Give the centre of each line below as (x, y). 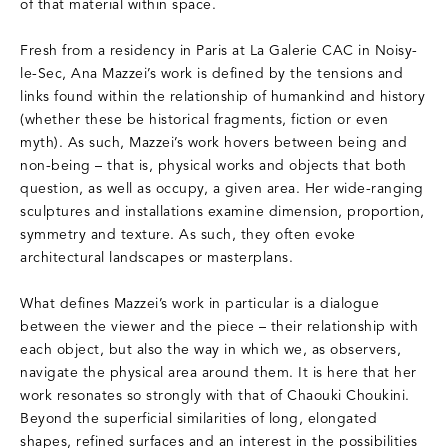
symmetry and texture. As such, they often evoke (188, 236)
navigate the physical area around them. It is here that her (218, 374)
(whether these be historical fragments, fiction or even (204, 121)
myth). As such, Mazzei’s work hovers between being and (213, 144)
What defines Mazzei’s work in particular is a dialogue (199, 305)
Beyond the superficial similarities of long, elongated (198, 420)
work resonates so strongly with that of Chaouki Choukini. (215, 397)
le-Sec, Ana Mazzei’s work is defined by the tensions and (211, 75)
